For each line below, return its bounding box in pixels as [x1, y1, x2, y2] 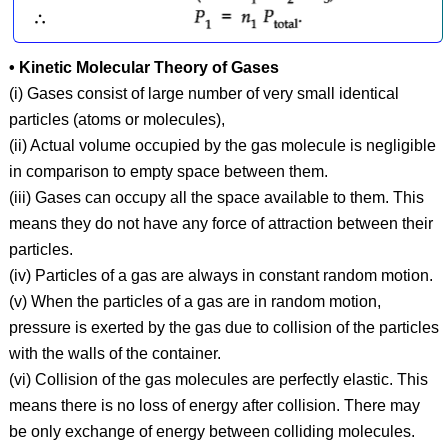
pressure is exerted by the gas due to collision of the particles [8, 318, 439, 336]
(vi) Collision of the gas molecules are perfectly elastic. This [8, 370, 428, 388]
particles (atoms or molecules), [8, 110, 225, 128]
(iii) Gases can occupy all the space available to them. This [8, 188, 424, 206]
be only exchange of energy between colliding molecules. [8, 422, 415, 440]
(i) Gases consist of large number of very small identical [8, 84, 399, 102]
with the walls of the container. [8, 344, 221, 362]
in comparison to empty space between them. [8, 162, 328, 180]
